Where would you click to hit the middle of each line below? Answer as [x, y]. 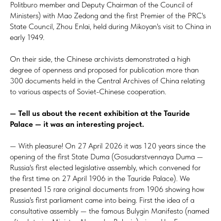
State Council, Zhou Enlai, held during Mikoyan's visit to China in [110, 26]
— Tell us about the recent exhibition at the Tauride [100, 113]
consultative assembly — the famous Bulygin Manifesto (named [110, 211]
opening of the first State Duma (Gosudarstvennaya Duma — [107, 156]
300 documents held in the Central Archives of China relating [107, 80]
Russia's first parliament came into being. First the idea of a [102, 200]
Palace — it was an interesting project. [77, 124]
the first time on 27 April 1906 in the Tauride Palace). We [100, 178]
